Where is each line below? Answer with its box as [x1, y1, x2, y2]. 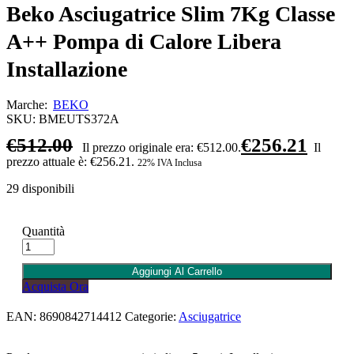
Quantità [22, 224, 65, 238]
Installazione [6, 56, 127, 81]
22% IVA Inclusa [137, 156, 201, 168]
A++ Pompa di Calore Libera [6, 28, 281, 54]
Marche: [6, 97, 51, 111]
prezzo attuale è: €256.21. [6, 154, 134, 168]
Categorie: [125, 309, 179, 323]
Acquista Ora [22, 279, 88, 293]
